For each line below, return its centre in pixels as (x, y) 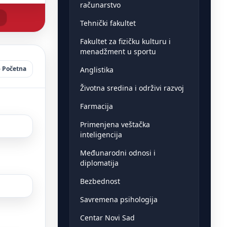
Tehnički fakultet (108, 23)
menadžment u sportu (118, 51)
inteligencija (101, 134)
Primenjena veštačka (115, 124)
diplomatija (99, 163)
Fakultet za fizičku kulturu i (125, 41)
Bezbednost (100, 181)
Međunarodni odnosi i (118, 153)
